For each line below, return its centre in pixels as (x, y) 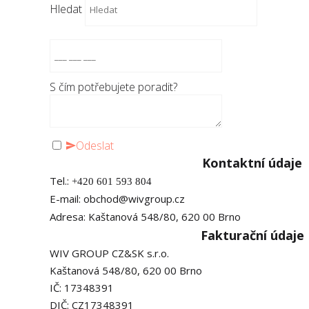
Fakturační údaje (252, 235)
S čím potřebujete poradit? (113, 87)
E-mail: (67, 199)
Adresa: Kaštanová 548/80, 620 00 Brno (145, 217)
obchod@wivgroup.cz (134, 199)
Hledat (66, 9)
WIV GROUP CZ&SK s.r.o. (109, 253)
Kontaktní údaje (252, 163)
